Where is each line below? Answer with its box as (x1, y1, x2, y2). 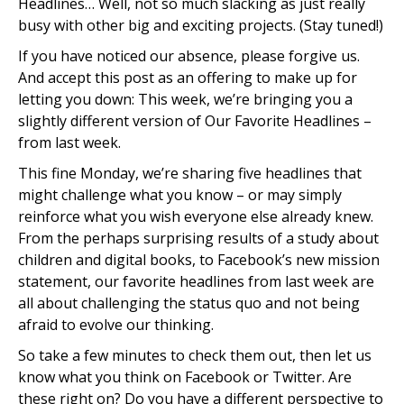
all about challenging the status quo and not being (18, 293, 360, 313)
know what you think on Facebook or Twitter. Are (18, 367, 352, 387)
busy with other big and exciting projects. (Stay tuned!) (18, 15, 383, 35)
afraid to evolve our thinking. (18, 315, 214, 335)
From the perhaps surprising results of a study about (18, 228, 379, 248)
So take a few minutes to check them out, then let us (18, 345, 372, 365)
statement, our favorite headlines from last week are (18, 271, 374, 291)
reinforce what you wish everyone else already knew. (18, 207, 373, 226)
